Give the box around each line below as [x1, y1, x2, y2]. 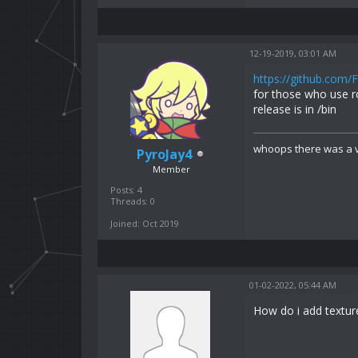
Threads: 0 [110, 194, 155, 207]
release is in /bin [253, 101, 336, 117]
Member [153, 162, 190, 175]
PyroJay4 [136, 145, 192, 163]
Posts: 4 [110, 183, 142, 196]
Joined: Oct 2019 [110, 217, 179, 229]
